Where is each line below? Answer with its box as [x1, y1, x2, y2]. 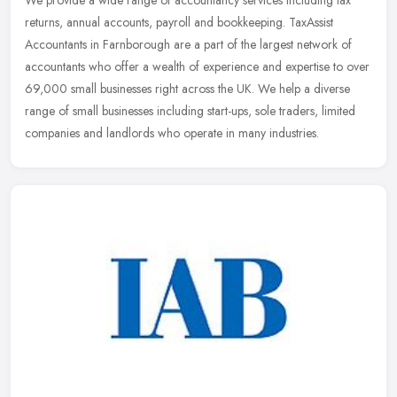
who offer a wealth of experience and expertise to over [89, 58, 370, 76]
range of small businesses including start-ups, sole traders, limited [25, 102, 355, 121]
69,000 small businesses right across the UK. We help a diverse [25, 80, 350, 98]
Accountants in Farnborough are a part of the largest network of [25, 35, 352, 54]
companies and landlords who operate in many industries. [25, 124, 319, 143]
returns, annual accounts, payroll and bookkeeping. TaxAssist [25, 13, 333, 32]
